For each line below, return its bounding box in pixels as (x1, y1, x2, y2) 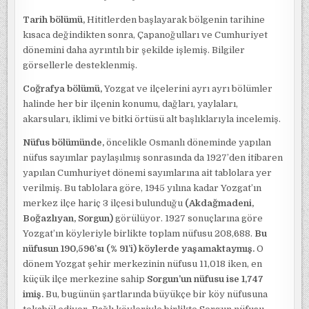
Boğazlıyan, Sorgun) (23, 213, 114, 223)
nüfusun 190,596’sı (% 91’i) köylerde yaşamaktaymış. (23, 243, 255, 254)
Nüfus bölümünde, (23, 137, 105, 148)
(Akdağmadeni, (185, 198, 255, 208)
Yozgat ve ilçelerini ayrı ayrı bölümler (102, 83, 273, 94)
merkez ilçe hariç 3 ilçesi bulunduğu (23, 198, 186, 208)
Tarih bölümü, (23, 14, 86, 25)
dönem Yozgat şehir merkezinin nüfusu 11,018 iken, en (23, 259, 263, 269)
